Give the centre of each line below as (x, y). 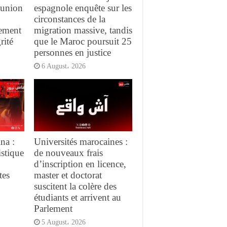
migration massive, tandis (83, 30)
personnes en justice (72, 52)
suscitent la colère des (75, 186)
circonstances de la (69, 19)
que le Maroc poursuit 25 (83, 41)
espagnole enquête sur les (83, 8)
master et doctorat (68, 175)
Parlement (53, 209)
